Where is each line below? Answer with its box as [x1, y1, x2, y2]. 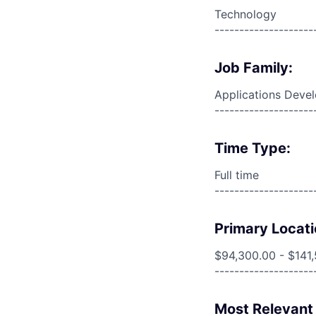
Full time [214, 168, 259, 182]
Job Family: [214, 59, 293, 76]
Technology [214, 7, 276, 21]
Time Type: [214, 140, 291, 157]
